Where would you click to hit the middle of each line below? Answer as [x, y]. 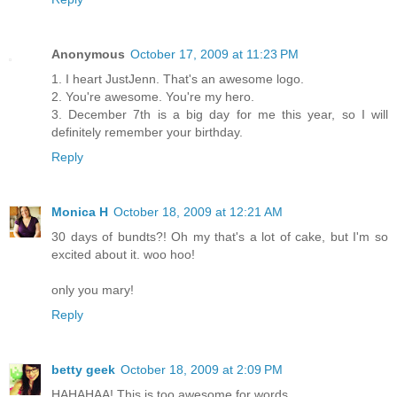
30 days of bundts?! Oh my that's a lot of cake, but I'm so [220, 237]
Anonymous [88, 54]
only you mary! [93, 290]
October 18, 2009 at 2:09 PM [202, 370]
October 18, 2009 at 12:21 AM [198, 212]
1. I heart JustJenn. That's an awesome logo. [178, 79]
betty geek [83, 370]
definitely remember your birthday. [147, 132]
